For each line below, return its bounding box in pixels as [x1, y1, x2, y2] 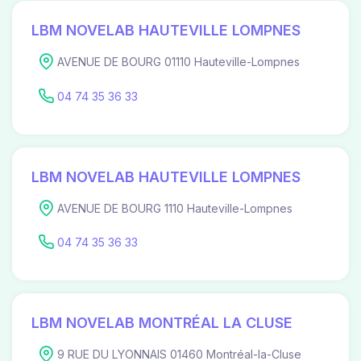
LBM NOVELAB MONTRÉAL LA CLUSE [31, 314, 293, 332]
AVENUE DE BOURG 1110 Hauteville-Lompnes [57, 201, 293, 215]
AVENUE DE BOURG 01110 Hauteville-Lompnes [57, 55, 300, 69]
